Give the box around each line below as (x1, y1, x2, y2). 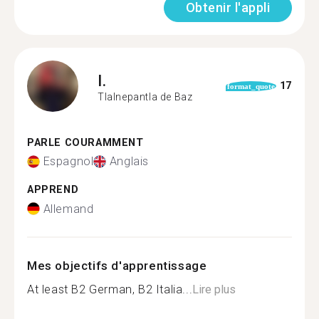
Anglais (109, 155, 150, 168)
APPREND (27, 184, 79, 196)
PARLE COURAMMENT (27, 136, 144, 149)
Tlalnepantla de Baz (98, 91, 193, 103)
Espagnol (43, 155, 94, 168)
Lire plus (192, 282, 236, 296)
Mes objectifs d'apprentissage (27, 258, 207, 273)
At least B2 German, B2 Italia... (27, 282, 193, 296)
